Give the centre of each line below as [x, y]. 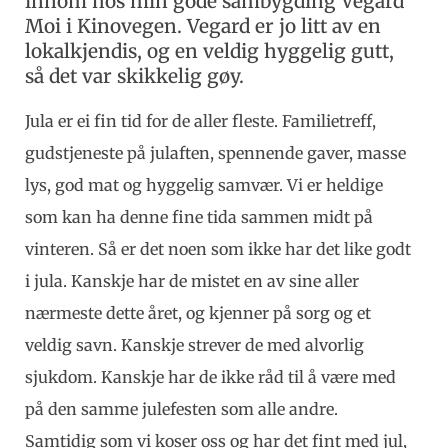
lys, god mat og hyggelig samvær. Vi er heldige [204, 184]
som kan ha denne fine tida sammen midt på [199, 216]
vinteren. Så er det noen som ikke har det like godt [218, 248]
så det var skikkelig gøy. [134, 75]
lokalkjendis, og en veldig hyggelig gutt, [209, 50]
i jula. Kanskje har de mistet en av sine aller [192, 280]
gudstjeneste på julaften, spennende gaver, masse [215, 152]
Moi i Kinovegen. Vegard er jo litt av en [203, 25]
